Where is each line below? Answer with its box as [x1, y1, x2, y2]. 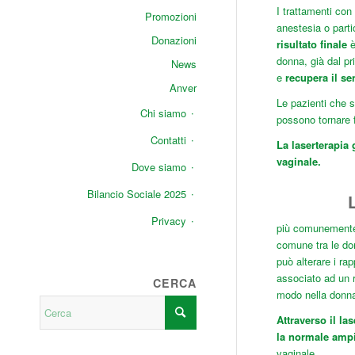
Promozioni [144, 9, 197, 24]
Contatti [150, 132, 186, 147]
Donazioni [151, 32, 197, 48]
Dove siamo [131, 159, 186, 174]
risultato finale [276, 36, 347, 52]
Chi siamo [139, 105, 186, 120]
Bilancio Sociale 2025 [86, 186, 186, 201]
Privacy [151, 213, 186, 228]
